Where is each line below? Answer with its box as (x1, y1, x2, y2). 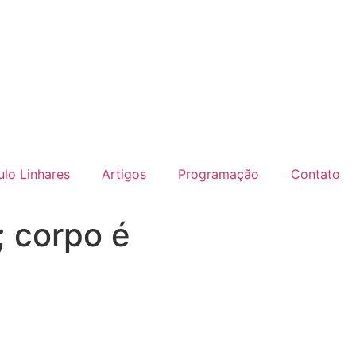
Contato (291, 165, 340, 182)
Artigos (102, 165, 146, 182)
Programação (178, 165, 259, 182)
